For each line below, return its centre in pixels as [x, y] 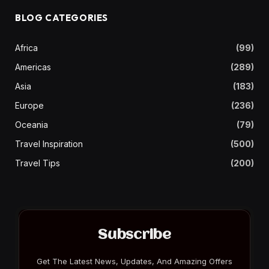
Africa [26, 48]
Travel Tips [38, 163]
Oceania [32, 125]
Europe [29, 106]
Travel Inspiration [49, 144]
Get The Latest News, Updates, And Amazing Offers [134, 261]
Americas [33, 67]
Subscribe [134, 236]
